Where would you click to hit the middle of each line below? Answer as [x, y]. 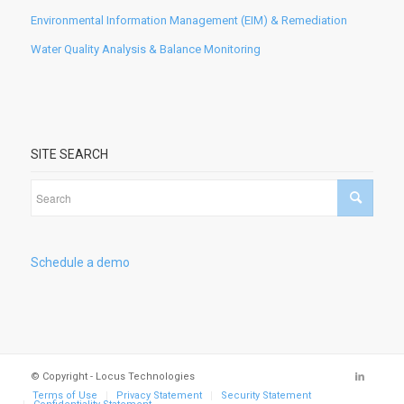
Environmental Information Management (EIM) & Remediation [188, 21]
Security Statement [266, 395]
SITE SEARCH [69, 155]
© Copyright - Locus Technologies [112, 376]
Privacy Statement [159, 395]
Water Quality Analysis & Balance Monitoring [145, 50]
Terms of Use [64, 395]
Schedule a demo [80, 263]
